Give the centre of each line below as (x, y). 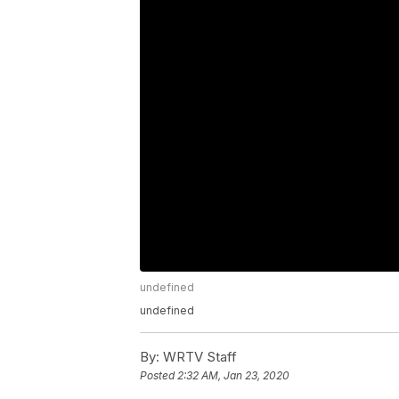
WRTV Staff (198, 357)
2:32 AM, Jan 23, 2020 (233, 376)
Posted (159, 376)
